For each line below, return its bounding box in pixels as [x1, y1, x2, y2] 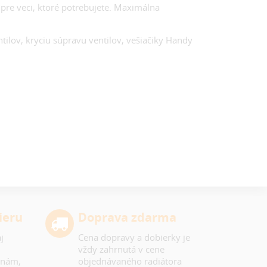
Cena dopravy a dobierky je [77, 231, 190, 243]
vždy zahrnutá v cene [77, 243, 164, 255]
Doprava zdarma [77, 209, 176, 225]
